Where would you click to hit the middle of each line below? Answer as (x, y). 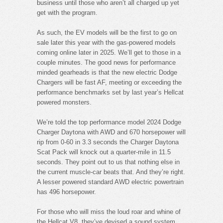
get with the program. (67, 12)
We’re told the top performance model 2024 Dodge (109, 122)
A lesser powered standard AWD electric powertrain (110, 182)
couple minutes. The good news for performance (106, 62)
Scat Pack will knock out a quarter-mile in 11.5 (104, 152)
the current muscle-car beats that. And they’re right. (111, 172)
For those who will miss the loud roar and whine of (109, 212)
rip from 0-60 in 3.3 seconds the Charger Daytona (108, 142)
